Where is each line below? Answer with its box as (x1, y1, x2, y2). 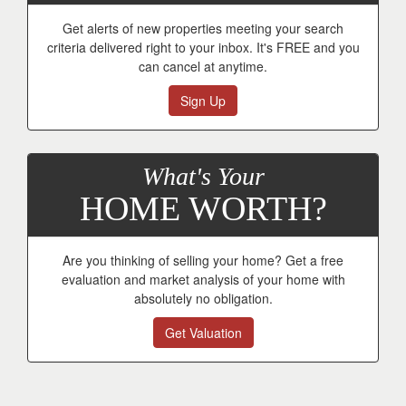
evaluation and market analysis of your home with (61, 270, 345, 289)
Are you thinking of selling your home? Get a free (63, 251, 343, 270)
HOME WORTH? (79, 189, 327, 228)
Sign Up (180, 92, 226, 111)
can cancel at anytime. (139, 57, 267, 76)
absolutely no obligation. (133, 289, 273, 308)
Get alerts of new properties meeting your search (63, 19, 343, 38)
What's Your (141, 162, 265, 191)
